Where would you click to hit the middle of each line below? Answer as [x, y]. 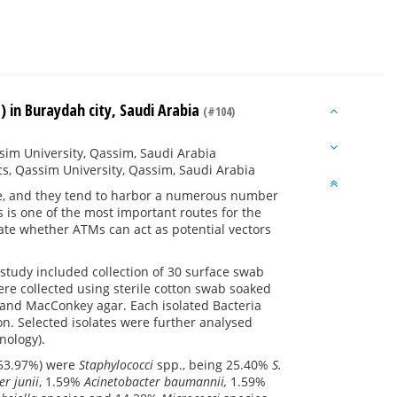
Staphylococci [116, 365]
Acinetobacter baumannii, [156, 381]
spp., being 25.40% [213, 365]
